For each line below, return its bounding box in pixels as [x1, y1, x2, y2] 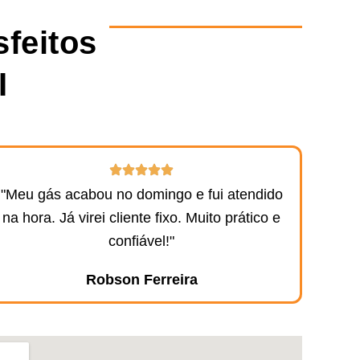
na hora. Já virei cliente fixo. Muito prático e [2, 209, 280, 226]
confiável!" [108, 232, 174, 249]
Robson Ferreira [85, 271, 198, 288]
